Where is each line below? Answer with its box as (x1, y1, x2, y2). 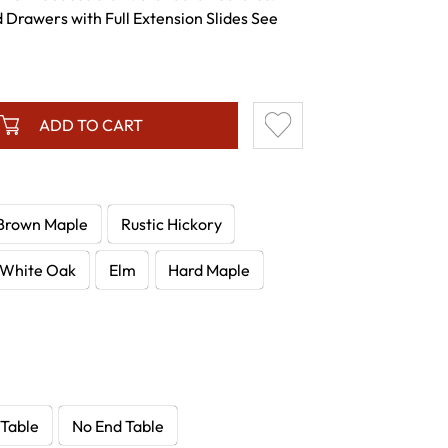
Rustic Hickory (120, 214, 222, 235)
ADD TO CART (38, 115, 143, 136)
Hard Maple (168, 259, 251, 280)
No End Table (71, 415, 164, 436)
